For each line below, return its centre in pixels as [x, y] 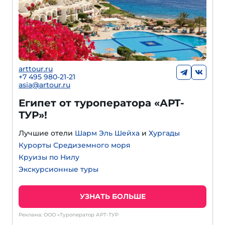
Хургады [164, 133]
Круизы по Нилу [49, 157]
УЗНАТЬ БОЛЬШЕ [113, 196]
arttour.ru [36, 69]
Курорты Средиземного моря [75, 145]
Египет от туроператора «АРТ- [101, 103]
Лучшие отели [47, 133]
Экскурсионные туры [59, 169]
